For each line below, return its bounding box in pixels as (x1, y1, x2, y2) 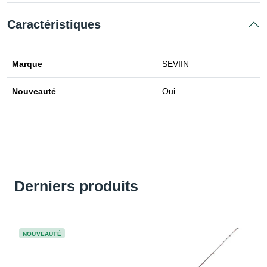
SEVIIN (162, 59, 189, 69)
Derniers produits (14, 178, 138, 195)
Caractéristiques (7, 18, 101, 32)
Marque (12, 59, 42, 69)
